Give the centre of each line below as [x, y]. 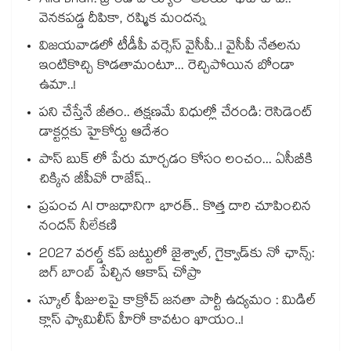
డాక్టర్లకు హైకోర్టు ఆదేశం [104, 134]
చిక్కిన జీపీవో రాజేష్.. [95, 181]
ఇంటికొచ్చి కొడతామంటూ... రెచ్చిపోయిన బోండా [167, 67]
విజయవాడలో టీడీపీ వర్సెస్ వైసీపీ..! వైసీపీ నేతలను [170, 48]
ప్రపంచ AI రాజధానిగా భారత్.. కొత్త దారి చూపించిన [175, 208]
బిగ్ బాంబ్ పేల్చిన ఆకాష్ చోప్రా [120, 275]
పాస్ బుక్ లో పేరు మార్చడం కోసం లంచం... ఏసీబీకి [176, 161]
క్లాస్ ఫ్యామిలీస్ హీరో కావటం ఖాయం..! [141, 322]
